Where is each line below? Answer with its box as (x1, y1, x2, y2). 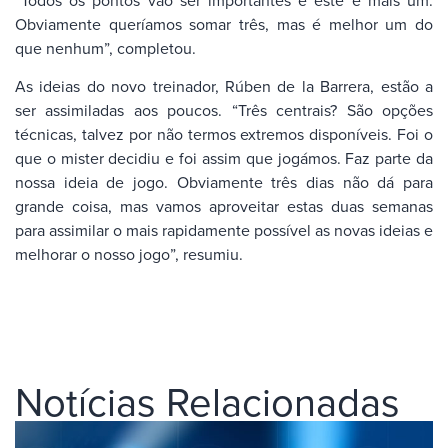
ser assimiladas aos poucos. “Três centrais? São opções (15, 99, 433, 122)
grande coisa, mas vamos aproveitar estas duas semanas (15, 195, 433, 218)
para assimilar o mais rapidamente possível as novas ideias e (15, 219, 433, 242)
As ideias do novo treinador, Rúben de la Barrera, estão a (15, 75, 433, 98)
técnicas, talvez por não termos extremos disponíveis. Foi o (15, 123, 433, 146)
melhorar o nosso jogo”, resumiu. (15, 243, 243, 266)
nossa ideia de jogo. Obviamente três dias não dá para (15, 171, 433, 194)
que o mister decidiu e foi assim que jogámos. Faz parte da (15, 147, 433, 170)
